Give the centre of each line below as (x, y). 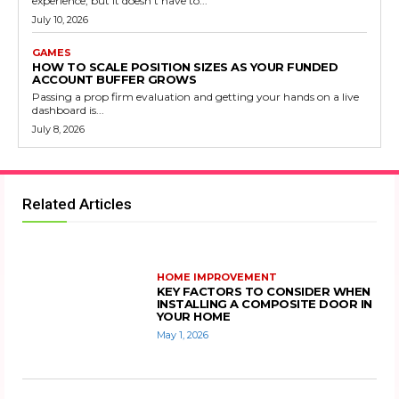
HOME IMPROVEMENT (216, 277)
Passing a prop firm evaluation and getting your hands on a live (195, 97)
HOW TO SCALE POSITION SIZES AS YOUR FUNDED (185, 67)
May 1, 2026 (182, 334)
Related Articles (77, 204)
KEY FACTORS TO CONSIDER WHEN (263, 291)
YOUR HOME (193, 316)
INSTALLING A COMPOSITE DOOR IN (264, 303)
